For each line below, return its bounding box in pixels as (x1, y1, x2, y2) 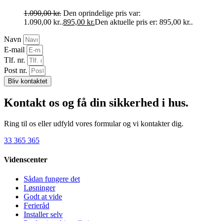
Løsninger (24, 184, 55, 192)
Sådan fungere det (24, 175, 80, 184)
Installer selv (24, 210, 63, 219)
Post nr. (4, 66, 29, 75)
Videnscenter (4, 155, 47, 164)
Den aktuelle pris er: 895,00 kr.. (95, 18, 193, 27)
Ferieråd (24, 201, 49, 210)
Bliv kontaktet (8, 77, 47, 85)
